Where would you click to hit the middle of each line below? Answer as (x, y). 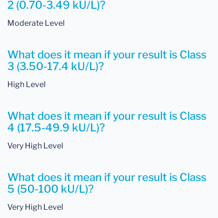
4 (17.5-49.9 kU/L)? (56, 127)
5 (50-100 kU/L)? (51, 189)
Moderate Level (36, 23)
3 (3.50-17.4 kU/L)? (56, 66)
